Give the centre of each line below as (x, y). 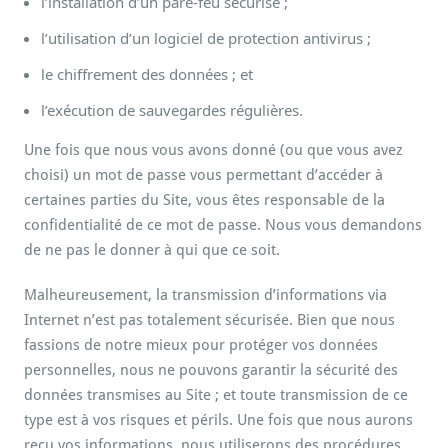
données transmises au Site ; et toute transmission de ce (216, 395)
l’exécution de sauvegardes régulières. (172, 110)
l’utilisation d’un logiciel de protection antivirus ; (206, 38)
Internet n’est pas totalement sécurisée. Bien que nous (209, 320)
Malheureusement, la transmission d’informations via (205, 295)
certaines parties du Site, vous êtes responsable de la (204, 200)
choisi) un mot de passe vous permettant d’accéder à (203, 175)
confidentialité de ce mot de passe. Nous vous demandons (223, 225)
